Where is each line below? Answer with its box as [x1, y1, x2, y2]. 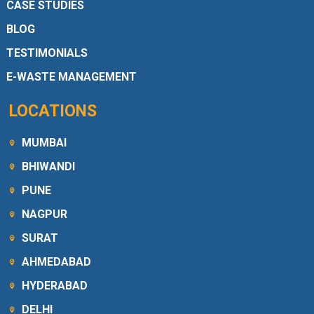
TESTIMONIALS [6, 46, 88, 60]
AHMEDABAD [22, 255, 92, 269]
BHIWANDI [22, 160, 76, 174]
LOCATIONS [9, 102, 97, 121]
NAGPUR [22, 207, 68, 221]
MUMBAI [22, 136, 67, 150]
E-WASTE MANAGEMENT [6, 70, 137, 84]
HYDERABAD [22, 279, 88, 293]
